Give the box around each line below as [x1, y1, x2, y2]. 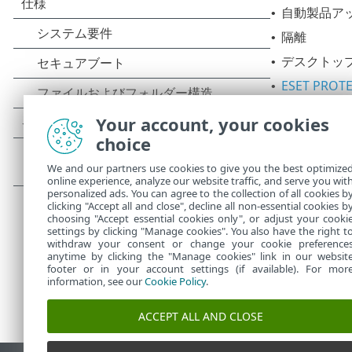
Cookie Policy [145, 274, 206, 288]
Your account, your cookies [96, 112, 329, 136]
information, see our [47, 274, 145, 288]
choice [96, 132, 151, 156]
